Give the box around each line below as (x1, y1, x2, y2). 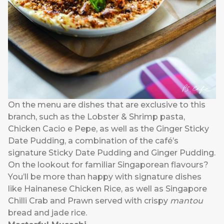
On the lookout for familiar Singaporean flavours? (8, 160, 208, 170)
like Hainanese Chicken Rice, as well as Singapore (8, 184, 207, 194)
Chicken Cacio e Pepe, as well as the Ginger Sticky (8, 124, 209, 134)
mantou (170, 196, 203, 206)
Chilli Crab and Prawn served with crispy (8, 196, 170, 206)
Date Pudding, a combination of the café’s (8, 136, 178, 146)
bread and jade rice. (8, 208, 87, 218)
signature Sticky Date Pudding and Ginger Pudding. (8, 148, 215, 158)
